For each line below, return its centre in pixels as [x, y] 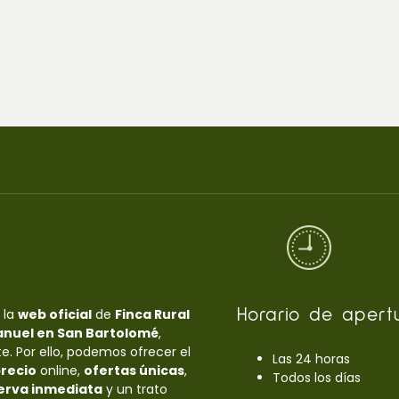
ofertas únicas [134, 370]
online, [60, 370]
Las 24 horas [312, 358]
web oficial [54, 314]
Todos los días [317, 377]
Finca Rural [152, 314]
